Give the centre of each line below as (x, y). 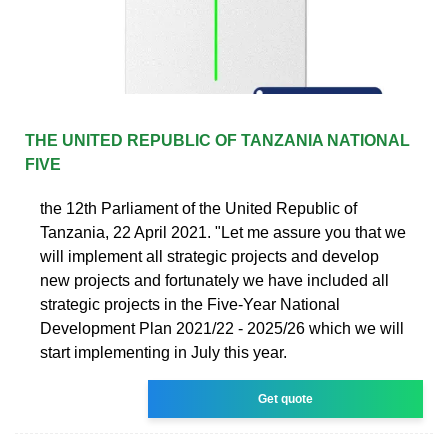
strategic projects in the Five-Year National (190, 304)
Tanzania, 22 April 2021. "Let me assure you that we (223, 232)
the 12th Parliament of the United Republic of (198, 208)
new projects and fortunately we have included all (214, 280)
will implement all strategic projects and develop (209, 256)
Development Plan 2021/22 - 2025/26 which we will (222, 328)
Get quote (286, 398)
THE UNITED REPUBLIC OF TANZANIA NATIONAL (217, 140)
